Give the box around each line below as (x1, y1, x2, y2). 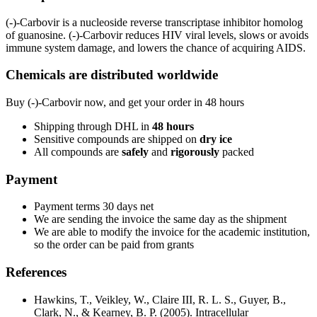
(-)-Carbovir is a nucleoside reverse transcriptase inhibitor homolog (6, 16, 303, 28)
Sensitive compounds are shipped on (34, 133, 200, 145)
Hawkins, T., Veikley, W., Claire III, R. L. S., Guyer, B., (34, 293, 286, 306)
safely (122, 146, 149, 158)
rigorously (171, 146, 219, 158)
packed (219, 146, 254, 158)
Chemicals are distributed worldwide (6, 67, 218, 83)
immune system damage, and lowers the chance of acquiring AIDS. (6, 41, 306, 54)
